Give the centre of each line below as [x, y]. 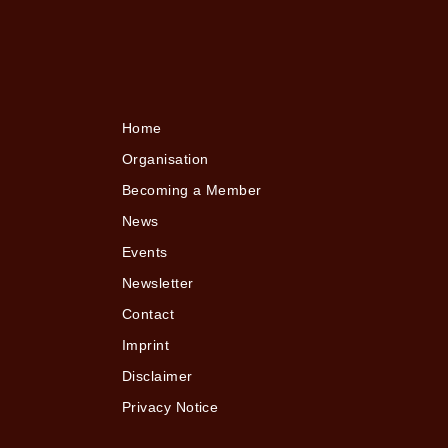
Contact [148, 314]
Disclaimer [157, 376]
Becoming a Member [192, 190]
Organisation [165, 159]
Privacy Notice [170, 407]
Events [145, 252]
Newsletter [158, 283]
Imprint [146, 345]
